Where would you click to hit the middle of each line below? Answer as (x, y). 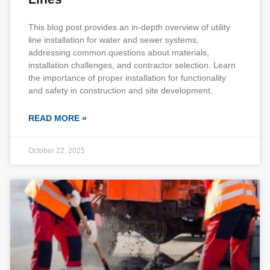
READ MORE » (58, 118)
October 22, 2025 (57, 151)
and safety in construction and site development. (121, 90)
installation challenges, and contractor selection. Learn (132, 65)
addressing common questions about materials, (119, 52)
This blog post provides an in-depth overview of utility (129, 27)
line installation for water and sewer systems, (114, 40)
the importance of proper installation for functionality (127, 78)
